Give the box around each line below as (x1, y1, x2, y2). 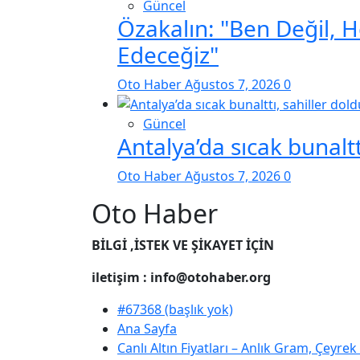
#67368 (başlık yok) (117, 301, 233, 319)
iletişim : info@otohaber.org (92, 268, 271, 287)
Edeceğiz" (117, 39, 219, 70)
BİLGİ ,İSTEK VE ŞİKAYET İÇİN (92, 236, 274, 255)
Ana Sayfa (117, 320, 177, 338)
